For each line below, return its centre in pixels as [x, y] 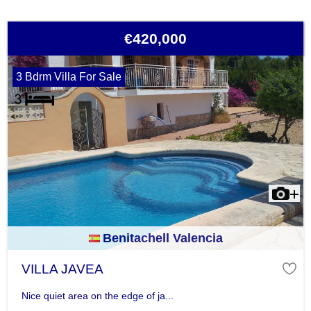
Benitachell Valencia [162, 238]
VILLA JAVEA [62, 269]
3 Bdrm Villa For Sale [68, 77]
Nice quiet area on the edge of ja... [97, 295]
